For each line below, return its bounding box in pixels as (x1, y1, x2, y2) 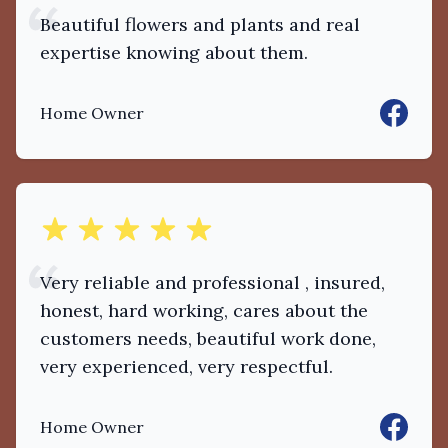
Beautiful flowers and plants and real (40, 13, 360, 36)
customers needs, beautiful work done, (40, 327, 376, 350)
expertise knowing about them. (40, 41, 308, 64)
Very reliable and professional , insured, (40, 271, 385, 294)
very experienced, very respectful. (40, 355, 333, 378)
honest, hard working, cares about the (40, 299, 368, 322)
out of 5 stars (39, 216, 141, 236)
